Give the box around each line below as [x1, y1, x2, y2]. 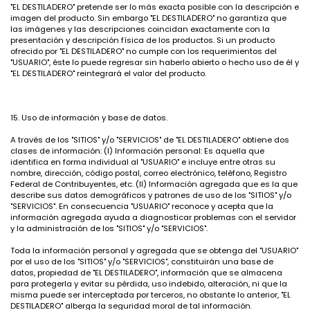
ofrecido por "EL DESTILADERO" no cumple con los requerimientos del [10, 46, 277, 57]
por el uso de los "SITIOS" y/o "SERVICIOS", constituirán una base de [10, 256, 273, 267]
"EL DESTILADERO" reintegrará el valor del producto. [10, 68, 206, 79]
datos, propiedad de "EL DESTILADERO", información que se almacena [10, 267, 282, 278]
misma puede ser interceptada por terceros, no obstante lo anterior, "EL [10, 289, 291, 300]
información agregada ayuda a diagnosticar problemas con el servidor [10, 212, 296, 223]
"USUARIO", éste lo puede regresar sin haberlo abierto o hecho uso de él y [10, 57, 299, 68]
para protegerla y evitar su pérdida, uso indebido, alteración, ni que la [10, 278, 287, 289]
